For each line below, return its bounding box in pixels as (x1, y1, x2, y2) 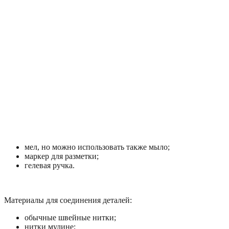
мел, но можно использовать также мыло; (25, 142, 170, 151)
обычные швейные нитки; (25, 213, 116, 222)
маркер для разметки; (25, 151, 99, 161)
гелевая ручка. (25, 161, 75, 170)
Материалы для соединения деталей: (4, 195, 132, 204)
